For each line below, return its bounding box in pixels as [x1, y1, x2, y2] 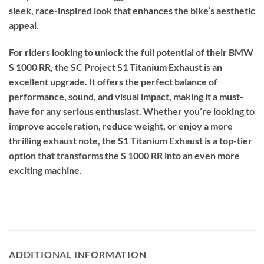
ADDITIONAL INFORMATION [9, 249, 147, 260]
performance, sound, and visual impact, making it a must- [9, 90, 243, 102]
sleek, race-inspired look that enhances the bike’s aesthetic [9, 5, 255, 16]
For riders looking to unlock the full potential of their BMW [9, 46, 253, 58]
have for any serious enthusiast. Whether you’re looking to [9, 105, 255, 117]
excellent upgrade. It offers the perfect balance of [9, 75, 217, 87]
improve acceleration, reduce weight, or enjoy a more [9, 120, 233, 131]
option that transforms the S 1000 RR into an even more [9, 149, 240, 161]
